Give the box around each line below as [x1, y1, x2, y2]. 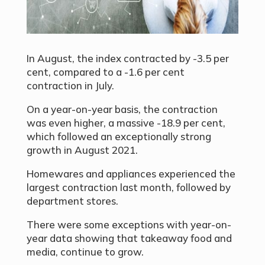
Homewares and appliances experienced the [26, 167, 235, 180]
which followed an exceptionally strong [26, 130, 211, 143]
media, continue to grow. [26, 245, 144, 258]
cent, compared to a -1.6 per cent [26, 66, 185, 79]
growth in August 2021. [26, 144, 138, 157]
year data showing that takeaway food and [26, 232, 232, 245]
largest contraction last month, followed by [26, 181, 231, 194]
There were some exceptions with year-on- [26, 218, 231, 231]
